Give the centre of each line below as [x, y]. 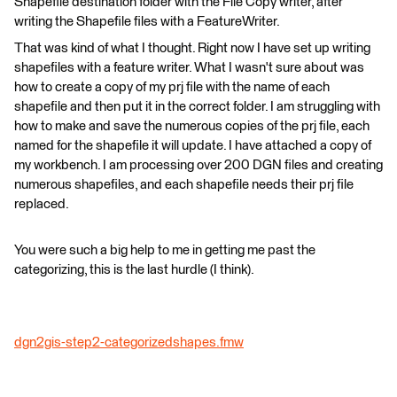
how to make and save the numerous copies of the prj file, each [192, 126]
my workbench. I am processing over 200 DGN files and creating [198, 165]
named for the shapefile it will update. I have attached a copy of [193, 145]
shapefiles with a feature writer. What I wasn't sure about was [189, 67]
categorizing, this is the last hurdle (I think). [134, 269]
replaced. [42, 204]
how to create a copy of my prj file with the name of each [172, 87]
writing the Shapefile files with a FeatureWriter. [147, 21]
